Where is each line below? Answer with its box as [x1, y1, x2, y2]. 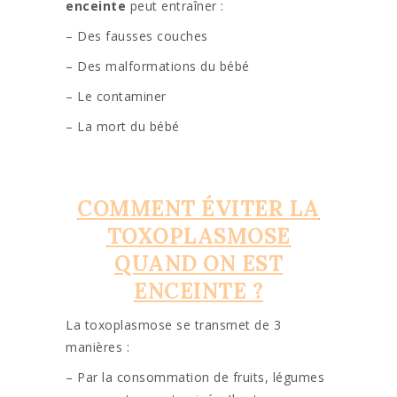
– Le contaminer [66, 88, 167, 105]
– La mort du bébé [66, 118, 180, 136]
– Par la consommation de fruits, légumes [66, 369, 324, 386]
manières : [66, 339, 129, 356]
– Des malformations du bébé [66, 58, 250, 75]
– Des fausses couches [66, 27, 208, 45]
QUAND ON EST [114, 250, 283, 278]
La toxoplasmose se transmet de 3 [66, 316, 281, 334]
